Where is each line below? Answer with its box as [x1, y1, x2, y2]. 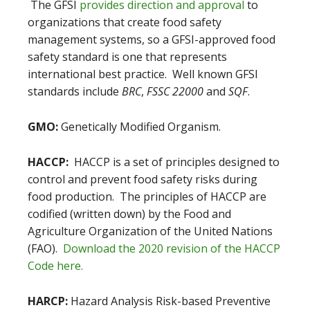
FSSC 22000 [147, 84, 203, 99]
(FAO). [28, 241, 63, 256]
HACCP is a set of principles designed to [74, 154, 280, 170]
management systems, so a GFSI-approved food [28, 32, 275, 47]
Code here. [28, 258, 83, 273]
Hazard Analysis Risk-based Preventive [71, 293, 271, 309]
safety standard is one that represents [28, 49, 227, 64]
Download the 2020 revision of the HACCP [63, 241, 280, 256]
